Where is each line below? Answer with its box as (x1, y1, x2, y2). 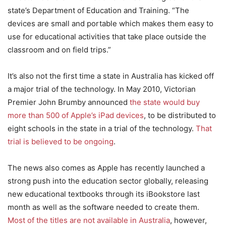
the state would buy (130, 97, 200, 107)
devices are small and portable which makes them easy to (8, 19, 213, 28)
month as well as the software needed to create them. (8, 202, 199, 212)
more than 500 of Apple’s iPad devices (8, 110, 144, 120)
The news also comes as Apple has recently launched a (8, 163, 205, 173)
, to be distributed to (144, 110, 216, 120)
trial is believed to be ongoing (8, 137, 114, 146)
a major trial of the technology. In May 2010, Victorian (8, 84, 196, 94)
